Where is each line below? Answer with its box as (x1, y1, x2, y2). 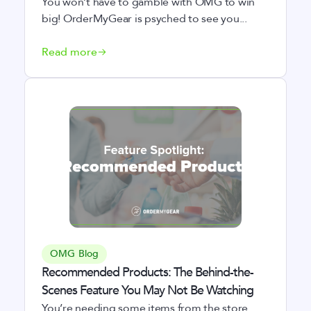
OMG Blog (50, 247, 99, 260)
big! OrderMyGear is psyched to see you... (42, 11, 247, 26)
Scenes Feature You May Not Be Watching (42, 282, 253, 299)
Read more (42, 44, 97, 60)
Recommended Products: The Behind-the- (42, 264, 253, 281)
